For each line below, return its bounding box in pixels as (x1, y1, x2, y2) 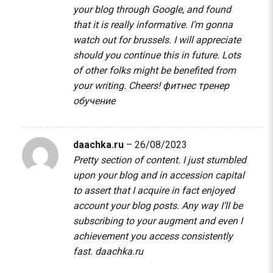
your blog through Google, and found (73, 4, 231, 16)
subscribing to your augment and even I (73, 215, 243, 227)
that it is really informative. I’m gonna (73, 19, 233, 31)
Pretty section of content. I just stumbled (73, 154, 246, 166)
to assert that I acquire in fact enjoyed (73, 185, 235, 197)
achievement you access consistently (73, 230, 233, 243)
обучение (73, 95, 115, 107)
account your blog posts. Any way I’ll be (73, 200, 243, 212)
